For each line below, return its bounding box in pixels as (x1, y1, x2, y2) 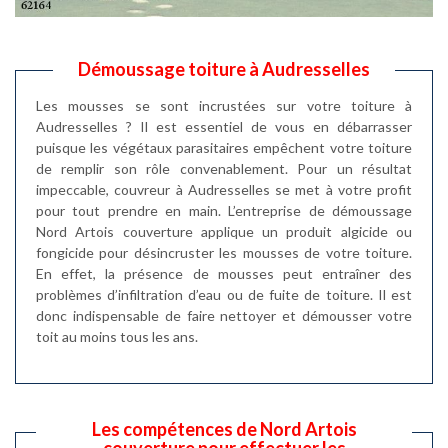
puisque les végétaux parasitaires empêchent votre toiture (36, 138, 412, 156)
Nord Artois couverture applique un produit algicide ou (36, 222, 412, 240)
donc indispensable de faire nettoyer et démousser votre (36, 306, 412, 324)
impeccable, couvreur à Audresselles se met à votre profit (36, 180, 412, 198)
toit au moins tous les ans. (36, 327, 198, 345)
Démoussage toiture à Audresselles (78, 57, 370, 80)
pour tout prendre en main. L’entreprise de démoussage (36, 201, 412, 219)
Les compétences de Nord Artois (91, 417, 357, 440)
